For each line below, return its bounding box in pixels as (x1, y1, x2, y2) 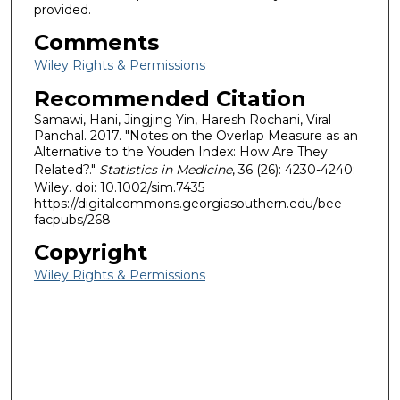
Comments (33, 29, 159, 55)
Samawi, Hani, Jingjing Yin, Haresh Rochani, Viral (33, 112, 331, 129)
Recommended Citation (33, 86, 306, 112)
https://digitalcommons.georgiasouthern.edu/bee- (33, 196, 346, 212)
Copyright (33, 239, 147, 266)
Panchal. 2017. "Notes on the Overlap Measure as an (33, 128, 358, 145)
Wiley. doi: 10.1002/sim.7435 (33, 179, 204, 196)
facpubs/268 (33, 212, 111, 229)
